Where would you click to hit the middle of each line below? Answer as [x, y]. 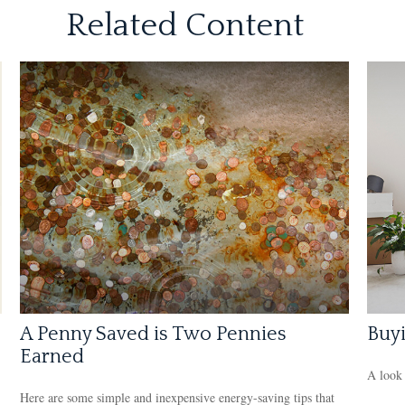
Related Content [184, 25]
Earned [52, 356]
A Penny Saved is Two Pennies [154, 334]
